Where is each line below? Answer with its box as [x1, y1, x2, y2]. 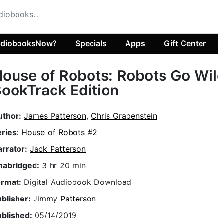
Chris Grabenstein [91, 111, 157, 121]
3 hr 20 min [42, 161, 86, 171]
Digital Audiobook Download [24, 177, 131, 187]
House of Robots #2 [21, 127, 97, 138]
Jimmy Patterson [33, 194, 96, 204]
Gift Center [163, 38, 206, 48]
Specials [75, 38, 107, 48]
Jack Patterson [30, 144, 86, 154]
